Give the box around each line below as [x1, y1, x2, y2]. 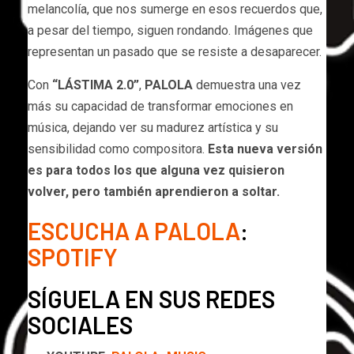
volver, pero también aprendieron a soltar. [28, 183, 280, 199]
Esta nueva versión [208, 141, 322, 156]
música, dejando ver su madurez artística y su [28, 119, 278, 135]
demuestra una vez [193, 77, 301, 92]
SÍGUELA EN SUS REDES [28, 284, 275, 313]
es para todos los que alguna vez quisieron [28, 162, 284, 178]
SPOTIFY [28, 242, 118, 271]
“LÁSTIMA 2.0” [52, 77, 139, 92]
